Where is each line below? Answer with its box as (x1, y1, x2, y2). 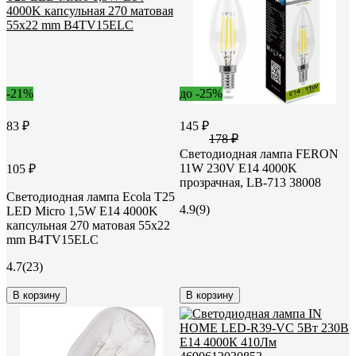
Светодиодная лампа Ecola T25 (6, 189, 175, 203)
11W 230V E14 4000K (180, 161, 297, 175)
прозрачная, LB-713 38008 (180, 175, 321, 189)
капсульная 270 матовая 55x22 (6, 218, 170, 232)
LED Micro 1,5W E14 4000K (6, 203, 158, 218)
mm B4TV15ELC (6, 232, 99, 246)
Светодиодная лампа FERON (180, 146, 339, 161)
